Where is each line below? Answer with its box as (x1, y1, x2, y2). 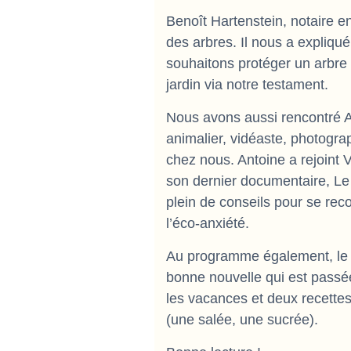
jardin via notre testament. (166, 77, 328, 92)
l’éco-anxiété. (166, 215, 249, 231)
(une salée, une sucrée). (166, 312, 318, 327)
